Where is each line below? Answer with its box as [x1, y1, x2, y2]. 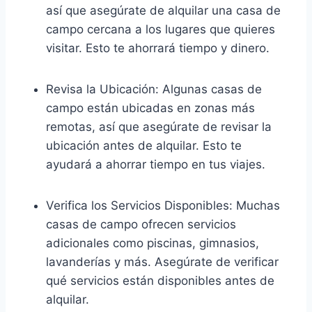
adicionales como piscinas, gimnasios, [46, 235, 259, 250]
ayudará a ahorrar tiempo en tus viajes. [46, 157, 265, 171]
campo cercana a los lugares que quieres [46, 22, 275, 36]
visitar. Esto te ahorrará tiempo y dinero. [46, 40, 270, 55]
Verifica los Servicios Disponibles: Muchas [46, 198, 280, 212]
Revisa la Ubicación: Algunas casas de [46, 81, 262, 96]
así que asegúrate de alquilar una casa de [46, 3, 281, 17]
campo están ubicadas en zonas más [46, 100, 255, 115]
